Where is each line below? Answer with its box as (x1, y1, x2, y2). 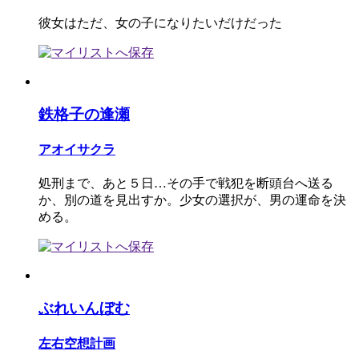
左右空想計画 (38, 337, 115, 351)
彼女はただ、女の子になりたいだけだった (38, 16, 282, 30)
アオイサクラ (38, 143, 115, 157)
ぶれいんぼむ (38, 300, 130, 317)
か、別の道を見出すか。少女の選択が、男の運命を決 (38, 193, 346, 208)
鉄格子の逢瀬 (38, 105, 130, 123)
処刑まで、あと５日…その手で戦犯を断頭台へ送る (38, 176, 333, 191)
